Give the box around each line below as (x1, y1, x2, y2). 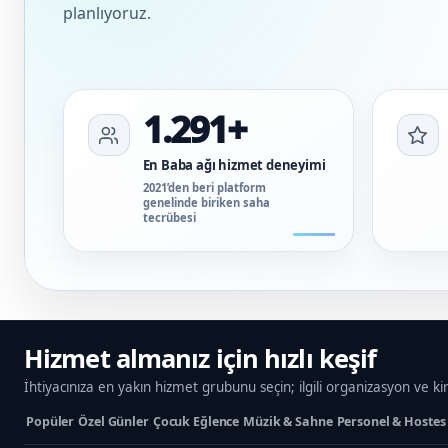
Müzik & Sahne (243, 413, 333, 431)
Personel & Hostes (336, 413, 446, 431)
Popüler (26, 413, 75, 431)
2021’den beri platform (142, 180, 266, 196)
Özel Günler (78, 413, 149, 431)
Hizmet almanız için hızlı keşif (24, 341, 377, 376)
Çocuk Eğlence (152, 413, 240, 431)
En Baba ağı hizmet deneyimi (142, 156, 326, 175)
